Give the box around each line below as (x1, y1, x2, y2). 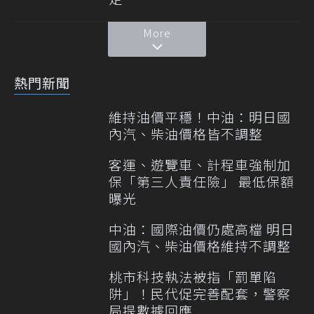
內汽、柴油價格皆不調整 (109, 123, 263, 143)
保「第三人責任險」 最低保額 (109, 171, 294, 191)
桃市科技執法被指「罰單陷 (109, 266, 277, 286)
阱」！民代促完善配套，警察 (109, 283, 291, 303)
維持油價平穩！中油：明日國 (109, 107, 291, 126)
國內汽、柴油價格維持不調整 (109, 235, 291, 255)
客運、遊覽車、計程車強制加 (109, 154, 291, 174)
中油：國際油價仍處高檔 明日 (109, 219, 294, 238)
